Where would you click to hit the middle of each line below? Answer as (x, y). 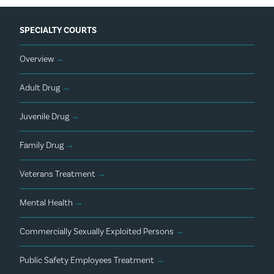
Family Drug (43, 146)
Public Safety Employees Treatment (88, 261)
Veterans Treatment (58, 175)
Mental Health (47, 203)
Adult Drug (41, 88)
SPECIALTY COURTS (58, 31)
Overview (38, 60)
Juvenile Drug (45, 117)
